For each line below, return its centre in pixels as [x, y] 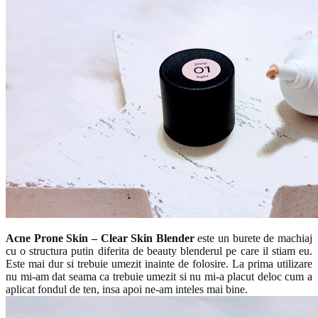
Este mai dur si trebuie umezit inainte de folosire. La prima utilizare [159, 263]
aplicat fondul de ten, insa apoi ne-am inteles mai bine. [128, 289]
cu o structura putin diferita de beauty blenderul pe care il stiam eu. [159, 251]
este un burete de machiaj [253, 238]
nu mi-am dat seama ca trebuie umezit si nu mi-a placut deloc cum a [159, 276]
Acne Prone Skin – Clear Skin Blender [100, 238]
